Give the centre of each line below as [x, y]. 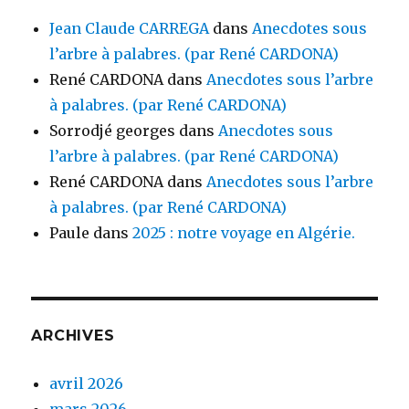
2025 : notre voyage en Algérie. [244, 232]
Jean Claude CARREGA [130, 28]
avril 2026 [87, 383]
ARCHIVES [73, 335]
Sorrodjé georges [113, 130]
